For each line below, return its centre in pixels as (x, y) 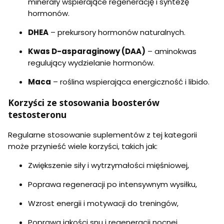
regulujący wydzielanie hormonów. (91, 63)
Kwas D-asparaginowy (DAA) (87, 51)
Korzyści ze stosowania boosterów (84, 102)
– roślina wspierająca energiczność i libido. (130, 82)
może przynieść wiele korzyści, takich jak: (83, 146)
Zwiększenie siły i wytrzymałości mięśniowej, (108, 165)
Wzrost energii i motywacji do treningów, (103, 203)
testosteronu (37, 114)
